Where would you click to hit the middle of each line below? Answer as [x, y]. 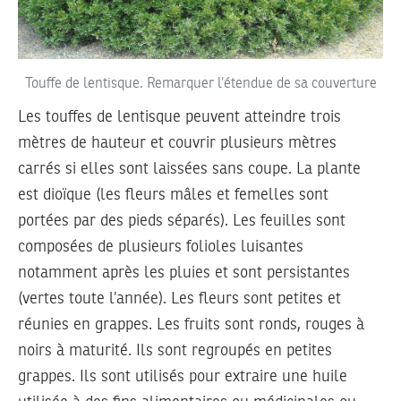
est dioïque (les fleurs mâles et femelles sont [173, 195]
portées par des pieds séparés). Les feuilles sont [182, 221]
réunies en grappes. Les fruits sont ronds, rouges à [191, 324]
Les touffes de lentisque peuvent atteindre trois [179, 117]
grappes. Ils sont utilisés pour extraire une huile [183, 376]
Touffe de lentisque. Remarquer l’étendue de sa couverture [200, 84]
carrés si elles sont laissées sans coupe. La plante [189, 169]
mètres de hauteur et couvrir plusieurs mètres [177, 143]
